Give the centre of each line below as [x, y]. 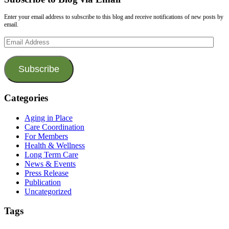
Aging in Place [49, 118]
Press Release [47, 173]
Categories [26, 98]
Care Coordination [54, 127]
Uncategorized [48, 191]
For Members [46, 136]
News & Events [50, 164]
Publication [43, 182]
